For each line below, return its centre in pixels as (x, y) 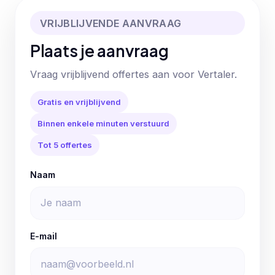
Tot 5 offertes (65, 145)
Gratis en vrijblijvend (79, 102)
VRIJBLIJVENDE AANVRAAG (111, 23)
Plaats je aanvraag (99, 50)
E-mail (44, 236)
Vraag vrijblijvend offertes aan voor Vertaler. (134, 74)
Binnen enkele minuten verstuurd (103, 123)
